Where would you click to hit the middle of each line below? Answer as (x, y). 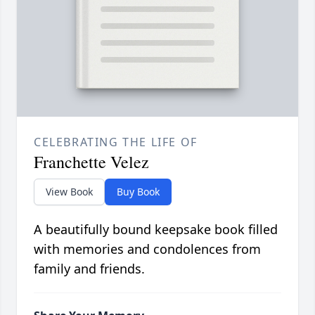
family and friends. (89, 269)
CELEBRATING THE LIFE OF (116, 142)
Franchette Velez (91, 162)
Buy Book (138, 192)
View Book (69, 192)
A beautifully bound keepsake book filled (156, 230)
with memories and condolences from (147, 249)
